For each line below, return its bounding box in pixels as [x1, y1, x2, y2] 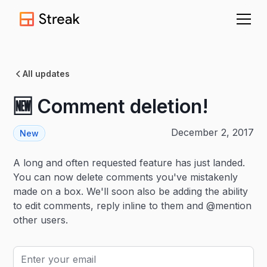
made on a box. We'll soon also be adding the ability [13, 185, 249, 197]
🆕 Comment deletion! [13, 95, 209, 118]
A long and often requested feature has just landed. [13, 157, 246, 169]
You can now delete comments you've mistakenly [13, 171, 238, 183]
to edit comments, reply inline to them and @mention [13, 200, 252, 212]
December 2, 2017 [170, 126, 254, 138]
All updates [23, 69, 70, 79]
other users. [13, 214, 69, 226]
